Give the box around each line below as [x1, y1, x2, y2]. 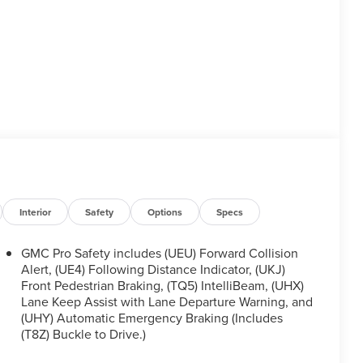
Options [147, 205, 183, 220]
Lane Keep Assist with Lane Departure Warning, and [20, 293, 313, 311]
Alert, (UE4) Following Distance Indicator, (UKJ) [20, 260, 285, 279]
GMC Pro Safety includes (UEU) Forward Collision [20, 244, 298, 263]
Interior [19, 205, 52, 220]
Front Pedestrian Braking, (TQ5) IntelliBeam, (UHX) [20, 276, 304, 295]
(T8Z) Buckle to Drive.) [20, 325, 146, 344]
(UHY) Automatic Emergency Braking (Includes [20, 309, 283, 327]
